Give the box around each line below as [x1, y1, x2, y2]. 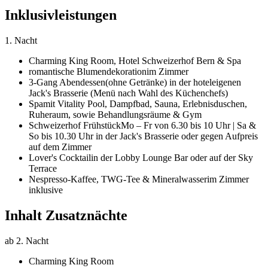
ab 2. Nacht [5, 235, 48, 246]
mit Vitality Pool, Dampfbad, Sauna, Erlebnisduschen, [43, 98, 247, 109]
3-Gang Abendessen [29, 77, 105, 87]
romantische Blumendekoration [29, 66, 147, 77]
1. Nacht [5, 35, 37, 45]
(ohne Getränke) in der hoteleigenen [105, 77, 241, 87]
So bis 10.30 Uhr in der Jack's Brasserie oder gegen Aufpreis [29, 130, 258, 141]
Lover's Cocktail [29, 152, 91, 163]
